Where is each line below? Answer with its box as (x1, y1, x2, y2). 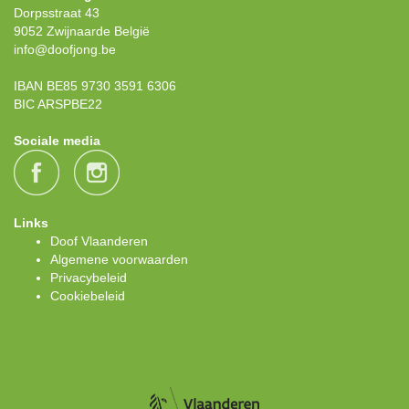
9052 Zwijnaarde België (14, 24, 150, 39)
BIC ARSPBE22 (14, 97, 102, 112)
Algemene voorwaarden (50, 252, 188, 267)
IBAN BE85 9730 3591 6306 (14, 79, 176, 94)
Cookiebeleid (50, 288, 125, 304)
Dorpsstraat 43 (14, 5, 100, 21)
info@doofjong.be (14, 42, 116, 58)
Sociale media (14, 133, 100, 149)
